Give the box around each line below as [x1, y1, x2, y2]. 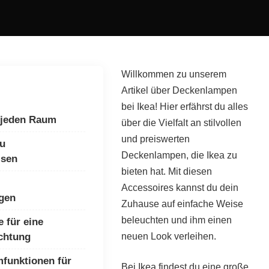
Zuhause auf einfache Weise [121, 199, 243, 209]
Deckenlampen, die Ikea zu [121, 150, 237, 160]
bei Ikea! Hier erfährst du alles [121, 101, 248, 112]
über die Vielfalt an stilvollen [121, 118, 241, 128]
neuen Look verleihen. [121, 231, 216, 241]
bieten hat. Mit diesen [121, 166, 212, 177]
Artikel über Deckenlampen [121, 85, 237, 95]
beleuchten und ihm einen [121, 215, 232, 225]
